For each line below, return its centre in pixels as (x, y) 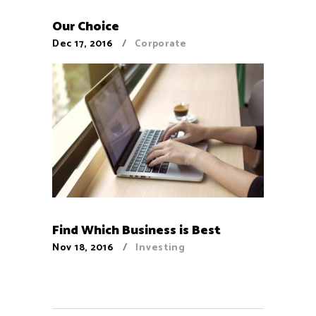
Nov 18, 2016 (83, 248)
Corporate (161, 44)
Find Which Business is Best (136, 230)
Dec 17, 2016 (83, 44)
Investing (160, 248)
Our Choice (86, 26)
